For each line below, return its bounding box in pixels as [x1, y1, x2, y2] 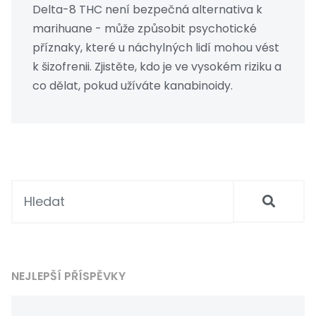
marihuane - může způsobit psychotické [32, 20, 257, 37]
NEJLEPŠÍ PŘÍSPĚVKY [11, 268, 126, 285]
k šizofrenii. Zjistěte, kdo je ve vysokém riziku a [32, 59, 281, 75]
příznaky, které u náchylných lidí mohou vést [32, 39, 279, 56]
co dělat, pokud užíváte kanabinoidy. [32, 78, 233, 95]
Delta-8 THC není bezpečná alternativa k [32, 1, 262, 18]
